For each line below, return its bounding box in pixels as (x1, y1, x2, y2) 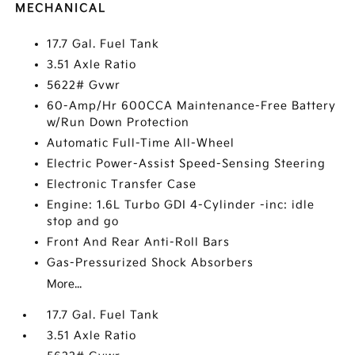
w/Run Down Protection (47, 116, 190, 129)
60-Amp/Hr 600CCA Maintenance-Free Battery (47, 99, 337, 113)
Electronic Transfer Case (47, 177, 197, 191)
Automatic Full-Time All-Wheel (47, 136, 235, 150)
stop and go (47, 215, 120, 228)
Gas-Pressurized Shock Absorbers (47, 256, 254, 269)
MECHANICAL (15, 2, 107, 15)
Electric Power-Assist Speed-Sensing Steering (47, 157, 326, 170)
